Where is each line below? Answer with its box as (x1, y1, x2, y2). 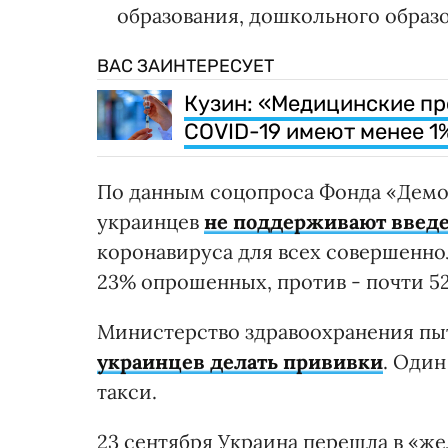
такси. (97, 379, 157, 405)
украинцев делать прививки (97, 349, 383, 375)
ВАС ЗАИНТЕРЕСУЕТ (97, 55, 274, 78)
